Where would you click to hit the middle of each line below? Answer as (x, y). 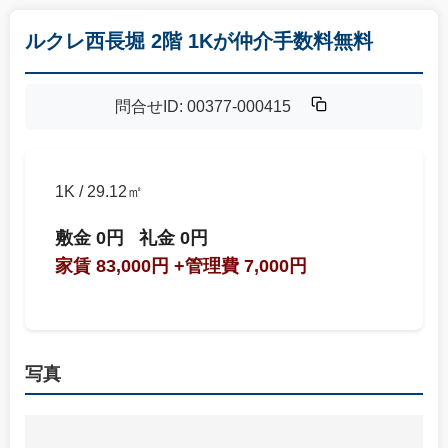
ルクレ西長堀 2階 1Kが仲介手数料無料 (199, 41)
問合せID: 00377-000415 (205, 106)
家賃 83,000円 (112, 266)
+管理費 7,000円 (240, 266)
